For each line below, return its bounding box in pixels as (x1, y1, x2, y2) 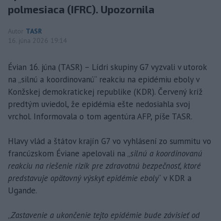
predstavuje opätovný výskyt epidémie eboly (8, 172, 158, 184)
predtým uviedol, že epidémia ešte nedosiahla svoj (8, 98, 190, 110)
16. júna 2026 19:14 (8, 36, 67, 45)
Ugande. (8, 184, 37, 196)
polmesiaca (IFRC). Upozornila (8, 2, 154, 15)
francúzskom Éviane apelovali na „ (8, 147, 130, 159)
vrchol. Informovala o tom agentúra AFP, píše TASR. (8, 110, 192, 122)
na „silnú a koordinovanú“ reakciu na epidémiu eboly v (8, 74, 199, 85)
